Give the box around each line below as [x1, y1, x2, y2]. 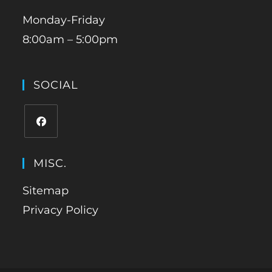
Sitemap [22, 184, 69, 198]
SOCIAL [33, 78, 79, 92]
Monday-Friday [22, 13, 106, 27]
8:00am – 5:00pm [22, 33, 118, 47]
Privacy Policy [22, 203, 99, 217]
